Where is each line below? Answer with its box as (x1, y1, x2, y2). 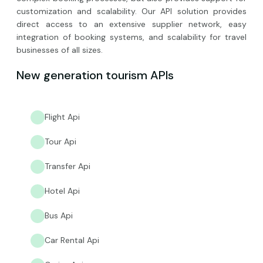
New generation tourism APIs (16, 67, 174, 83)
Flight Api (45, 111, 80, 122)
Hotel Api (45, 185, 80, 196)
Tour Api (45, 136, 76, 147)
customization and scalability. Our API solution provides (16, 5, 247, 16)
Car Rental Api (45, 234, 99, 245)
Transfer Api (45, 160, 90, 171)
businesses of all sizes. (16, 44, 103, 55)
